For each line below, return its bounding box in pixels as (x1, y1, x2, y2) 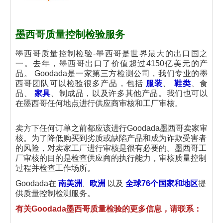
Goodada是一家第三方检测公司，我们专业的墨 (34, 69, 208, 78)
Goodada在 (15, 179, 58, 188)
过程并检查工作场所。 (15, 164, 95, 172)
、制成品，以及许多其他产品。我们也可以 (51, 89, 208, 98)
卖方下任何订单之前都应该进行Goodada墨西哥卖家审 (15, 124, 208, 132)
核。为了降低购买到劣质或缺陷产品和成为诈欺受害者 (15, 134, 207, 142)
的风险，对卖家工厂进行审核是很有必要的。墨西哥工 (15, 144, 207, 152)
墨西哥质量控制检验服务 (15, 27, 125, 41)
